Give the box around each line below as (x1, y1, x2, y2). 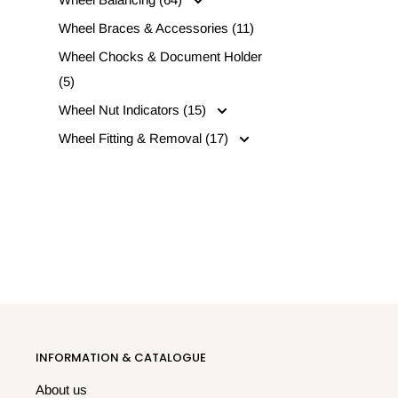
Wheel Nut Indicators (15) (59, 101, 210, 117)
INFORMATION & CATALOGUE (36, 348, 206, 366)
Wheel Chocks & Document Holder (59, 48, 262, 64)
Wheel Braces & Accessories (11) (59, 20, 254, 36)
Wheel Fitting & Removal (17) (59, 130, 232, 146)
